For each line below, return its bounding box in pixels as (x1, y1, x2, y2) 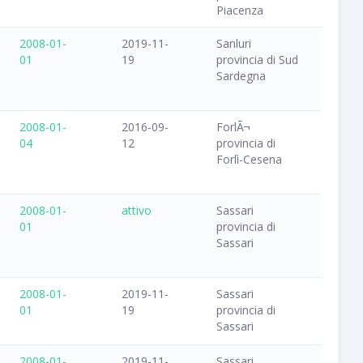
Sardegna (216, 68, 266, 84)
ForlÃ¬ (216, 119, 250, 135)
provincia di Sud (216, 52, 298, 68)
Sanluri (216, 36, 251, 52)
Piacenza (216, 2, 263, 19)
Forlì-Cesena (216, 152, 282, 168)
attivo (121, 203, 152, 219)
